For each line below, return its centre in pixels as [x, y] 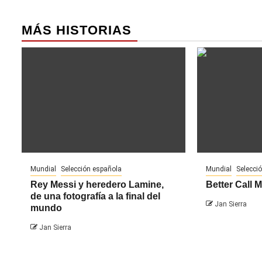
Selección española [91, 169]
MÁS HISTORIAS [77, 30]
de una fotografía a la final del [95, 196]
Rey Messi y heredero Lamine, [97, 184]
